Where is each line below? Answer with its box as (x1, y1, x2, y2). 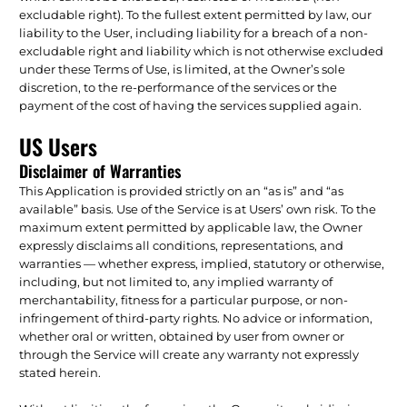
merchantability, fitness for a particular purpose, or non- (19, 292, 349, 307)
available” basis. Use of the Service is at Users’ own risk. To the (19, 201, 377, 216)
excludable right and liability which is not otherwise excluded (19, 43, 384, 58)
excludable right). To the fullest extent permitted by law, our (19, 6, 372, 22)
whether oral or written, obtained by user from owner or (19, 328, 345, 343)
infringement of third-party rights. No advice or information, (19, 310, 373, 325)
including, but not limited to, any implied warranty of (19, 273, 333, 289)
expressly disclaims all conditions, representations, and (19, 237, 344, 253)
